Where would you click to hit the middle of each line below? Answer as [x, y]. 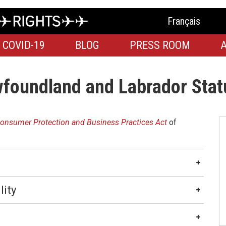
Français [184, 21]
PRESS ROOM [160, 45]
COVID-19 [24, 45]
